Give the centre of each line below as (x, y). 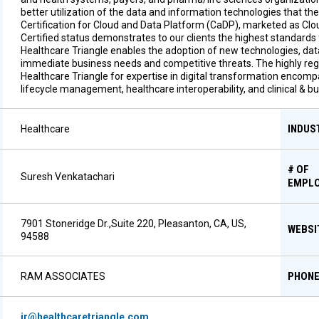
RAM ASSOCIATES (63, 276)
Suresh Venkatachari (68, 177)
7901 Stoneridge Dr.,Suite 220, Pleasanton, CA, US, (134, 224)
